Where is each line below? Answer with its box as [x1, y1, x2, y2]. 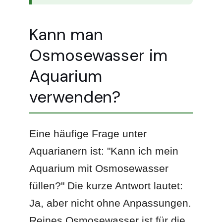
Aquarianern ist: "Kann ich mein [29, 145, 179, 157]
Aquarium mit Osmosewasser [29, 162, 169, 174]
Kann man [29, 23, 103, 45]
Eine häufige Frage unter [29, 127, 147, 139]
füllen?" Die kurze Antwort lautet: [29, 179, 183, 191]
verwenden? [29, 86, 121, 108]
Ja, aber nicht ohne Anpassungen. [29, 197, 192, 209]
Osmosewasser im [29, 44, 167, 66]
